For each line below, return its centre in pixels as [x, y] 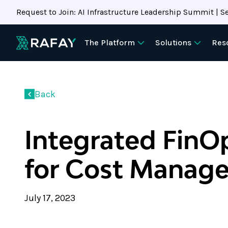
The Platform [110, 42]
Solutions [173, 42]
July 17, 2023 [50, 198]
